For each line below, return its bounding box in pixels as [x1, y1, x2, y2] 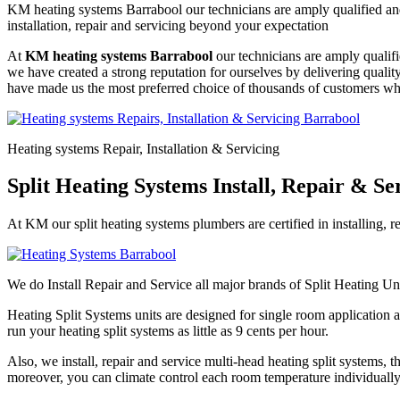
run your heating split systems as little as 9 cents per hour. [7, 323, 329, 339]
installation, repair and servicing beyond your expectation [7, 17, 329, 33]
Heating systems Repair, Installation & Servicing [7, 140, 279, 156]
